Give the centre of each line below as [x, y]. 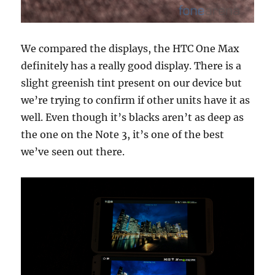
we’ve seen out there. [73, 151]
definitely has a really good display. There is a [131, 65]
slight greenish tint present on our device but [132, 83]
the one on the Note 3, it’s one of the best [123, 134]
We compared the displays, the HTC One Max [130, 48]
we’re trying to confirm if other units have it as [136, 100]
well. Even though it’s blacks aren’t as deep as [133, 117]
